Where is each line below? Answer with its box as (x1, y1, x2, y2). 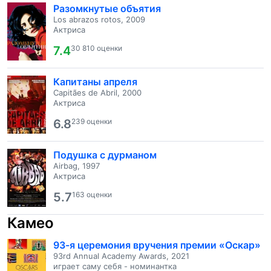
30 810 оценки (71, 44, 122, 53)
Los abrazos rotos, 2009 (53, 15, 145, 24)
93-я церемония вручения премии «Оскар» (53, 239, 261, 251)
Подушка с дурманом (53, 149, 157, 161)
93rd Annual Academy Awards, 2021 (53, 251, 189, 261)
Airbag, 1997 (53, 161, 100, 171)
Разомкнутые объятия (53, 2, 161, 15)
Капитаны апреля (53, 76, 137, 88)
